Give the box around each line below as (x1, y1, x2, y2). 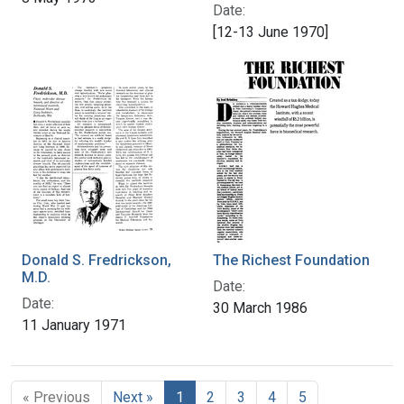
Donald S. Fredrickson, (22, 252, 171, 270)
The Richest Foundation (213, 252, 370, 270)
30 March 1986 (213, 299, 308, 317)
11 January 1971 (22, 317, 126, 335)
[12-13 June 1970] (213, 23, 328, 41)
